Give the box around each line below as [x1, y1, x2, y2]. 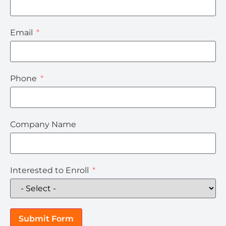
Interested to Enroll [10, 165, 89, 175]
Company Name [10, 119, 76, 129]
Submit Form [19, 213, 74, 223]
